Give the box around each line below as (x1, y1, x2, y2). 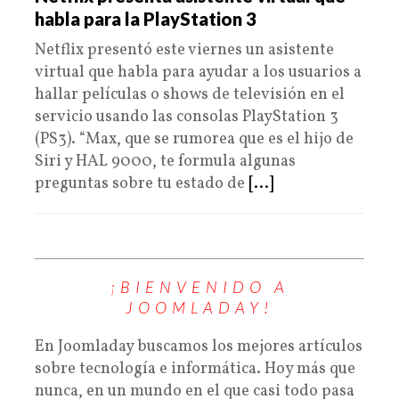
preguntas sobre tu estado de (35, 173, 248, 195)
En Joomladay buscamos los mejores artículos (35, 336, 362, 358)
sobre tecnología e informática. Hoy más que (35, 358, 355, 380)
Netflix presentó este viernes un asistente (35, 39, 334, 61)
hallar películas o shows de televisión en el (35, 84, 345, 106)
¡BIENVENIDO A (110, 277, 289, 297)
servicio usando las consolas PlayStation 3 (35, 106, 338, 128)
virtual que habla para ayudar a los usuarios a (35, 61, 362, 84)
